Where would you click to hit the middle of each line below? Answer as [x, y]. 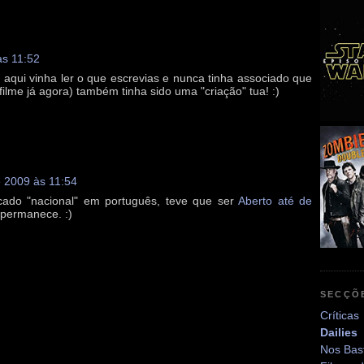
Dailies [339, 333]
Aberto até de [275, 201]
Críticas [340, 316]
